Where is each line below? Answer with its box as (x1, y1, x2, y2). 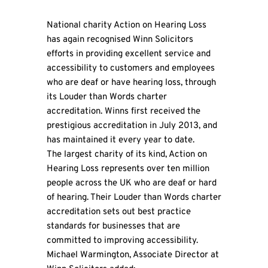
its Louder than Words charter (46, 92, 167, 103)
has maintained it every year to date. (46, 135, 194, 147)
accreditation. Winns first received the (46, 106, 200, 118)
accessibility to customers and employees (46, 63, 215, 75)
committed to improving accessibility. (46, 235, 198, 247)
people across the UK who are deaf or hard (46, 178, 217, 190)
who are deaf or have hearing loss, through (46, 77, 216, 89)
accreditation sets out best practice (46, 206, 191, 218)
